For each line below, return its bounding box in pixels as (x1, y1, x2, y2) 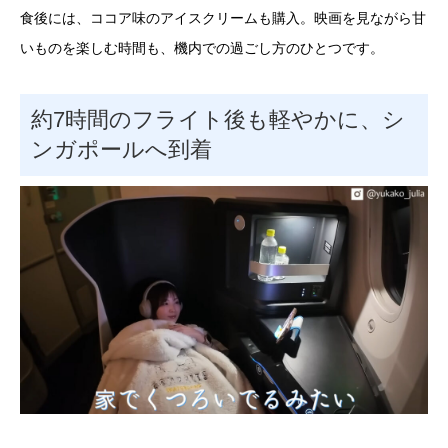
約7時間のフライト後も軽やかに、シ (31, 106, 405, 132)
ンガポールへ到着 (31, 136, 212, 162)
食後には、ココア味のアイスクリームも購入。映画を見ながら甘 (20, 10, 426, 27)
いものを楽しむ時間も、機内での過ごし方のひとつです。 (20, 40, 384, 57)
